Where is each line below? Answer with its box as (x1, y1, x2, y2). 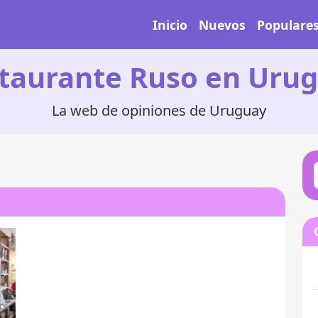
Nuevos (199, 16, 246, 33)
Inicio (153, 16, 187, 33)
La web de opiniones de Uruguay (52, 101, 266, 120)
